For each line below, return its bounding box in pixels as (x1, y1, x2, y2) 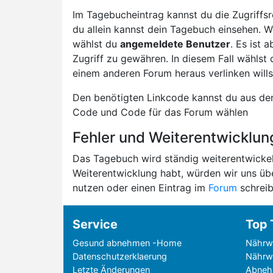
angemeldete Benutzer (120, 38, 230, 50)
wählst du (73, 38, 120, 50)
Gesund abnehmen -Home (73, 238, 182, 248)
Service (73, 217, 118, 232)
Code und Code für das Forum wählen (73, 106, 248, 118)
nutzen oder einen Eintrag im (73, 182, 208, 194)
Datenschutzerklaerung (73, 251, 167, 261)
